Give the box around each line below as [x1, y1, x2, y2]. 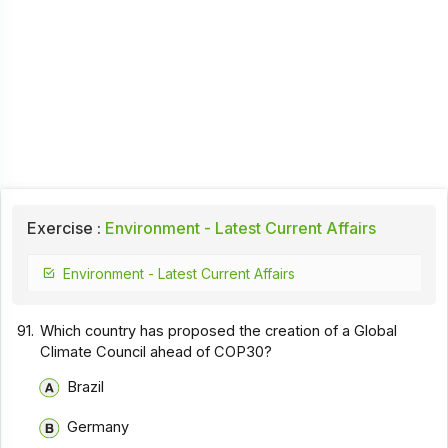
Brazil [66, 377, 104, 396]
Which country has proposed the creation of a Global [40, 322, 398, 341]
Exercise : [26, 218, 101, 239]
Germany [66, 418, 129, 437]
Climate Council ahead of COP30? [40, 343, 273, 362]
